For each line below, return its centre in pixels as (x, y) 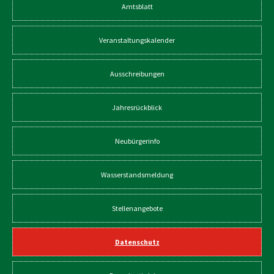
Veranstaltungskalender (137, 40)
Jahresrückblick (137, 107)
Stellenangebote (137, 208)
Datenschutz (137, 242)
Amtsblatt (137, 6)
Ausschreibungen (137, 74)
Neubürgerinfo (137, 141)
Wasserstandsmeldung (137, 175)
